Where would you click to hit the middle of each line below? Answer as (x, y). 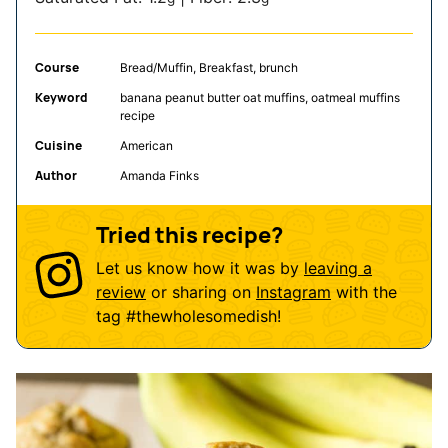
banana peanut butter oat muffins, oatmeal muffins (260, 98)
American (146, 146)
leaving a (338, 268)
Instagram (293, 292)
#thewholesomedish (201, 316)
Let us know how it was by (200, 268)
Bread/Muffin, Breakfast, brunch (209, 68)
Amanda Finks (159, 176)
